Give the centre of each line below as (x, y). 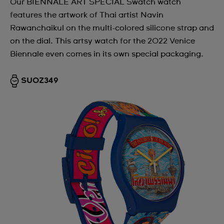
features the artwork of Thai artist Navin (87, 15)
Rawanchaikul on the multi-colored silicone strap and (112, 28)
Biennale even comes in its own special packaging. (107, 54)
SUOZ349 (40, 80)
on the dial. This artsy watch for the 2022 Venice (102, 41)
